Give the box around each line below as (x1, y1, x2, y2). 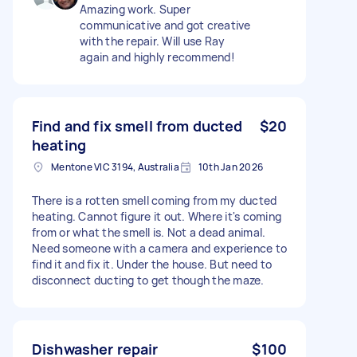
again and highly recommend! (80, 49, 235, 65)
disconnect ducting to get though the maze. (32, 272, 265, 288)
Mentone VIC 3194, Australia (51, 159, 179, 174)
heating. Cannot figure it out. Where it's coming (32, 208, 281, 224)
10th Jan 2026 (198, 159, 263, 174)
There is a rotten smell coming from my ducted (32, 192, 277, 208)
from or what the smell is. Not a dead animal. (32, 224, 266, 240)
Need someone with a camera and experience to (32, 240, 287, 256)
